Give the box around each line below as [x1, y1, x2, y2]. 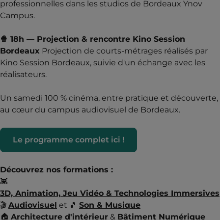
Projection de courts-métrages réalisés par [40, 46, 208, 55]
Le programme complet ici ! [13, 135, 124, 144]
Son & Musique [79, 200, 140, 210]
